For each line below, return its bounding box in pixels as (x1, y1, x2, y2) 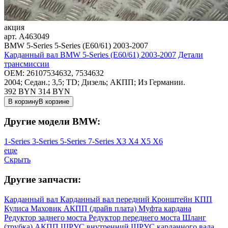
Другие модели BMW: (4, 116, 100, 127)
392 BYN (4, 87, 36, 96)
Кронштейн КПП (152, 194, 212, 204)
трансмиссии (4, 59, 49, 68)
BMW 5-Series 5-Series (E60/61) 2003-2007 (4, 41, 148, 50)
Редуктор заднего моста (4, 213, 89, 222)
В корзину (8, 97, 39, 105)
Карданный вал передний (60, 194, 152, 204)
